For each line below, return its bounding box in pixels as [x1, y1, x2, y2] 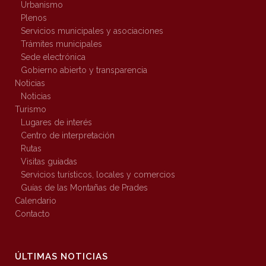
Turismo [15, 104, 46, 115]
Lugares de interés [21, 118, 92, 128]
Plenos [21, 13, 47, 23]
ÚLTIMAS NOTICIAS [15, 251, 108, 262]
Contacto [15, 209, 50, 219]
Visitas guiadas [21, 157, 77, 167]
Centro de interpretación [21, 131, 115, 141]
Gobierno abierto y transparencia [21, 65, 147, 75]
